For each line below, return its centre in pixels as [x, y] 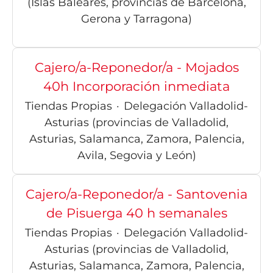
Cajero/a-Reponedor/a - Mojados [136, 68]
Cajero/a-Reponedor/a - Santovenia [136, 194]
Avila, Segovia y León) [136, 156]
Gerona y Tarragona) [136, 19]
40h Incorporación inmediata [136, 87]
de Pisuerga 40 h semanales [136, 213]
